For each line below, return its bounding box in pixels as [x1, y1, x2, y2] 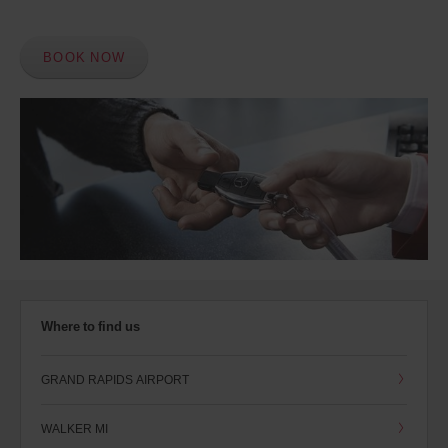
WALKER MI [41, 420, 108, 438]
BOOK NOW [42, 48, 126, 66]
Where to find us [41, 317, 140, 336]
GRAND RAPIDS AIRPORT [41, 371, 189, 389]
